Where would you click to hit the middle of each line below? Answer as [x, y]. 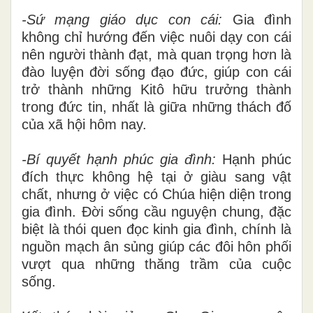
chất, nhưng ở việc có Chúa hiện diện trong [156, 194]
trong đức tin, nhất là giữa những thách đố [156, 107]
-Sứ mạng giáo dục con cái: [122, 19]
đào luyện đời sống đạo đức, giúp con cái [156, 72]
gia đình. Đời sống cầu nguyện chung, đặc [156, 211]
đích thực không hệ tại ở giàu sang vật [156, 176]
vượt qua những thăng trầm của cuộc [156, 264]
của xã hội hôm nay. [84, 124]
